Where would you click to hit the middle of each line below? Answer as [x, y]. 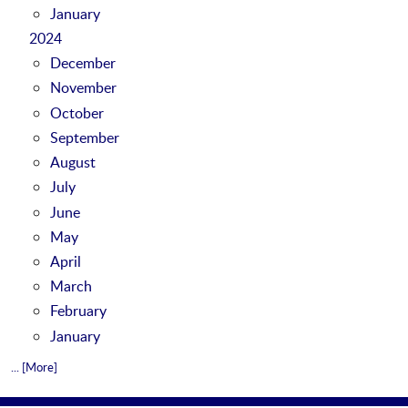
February [78, 311]
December [82, 63]
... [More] [34, 367]
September [84, 137]
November [83, 87]
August [72, 162]
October [76, 112]
